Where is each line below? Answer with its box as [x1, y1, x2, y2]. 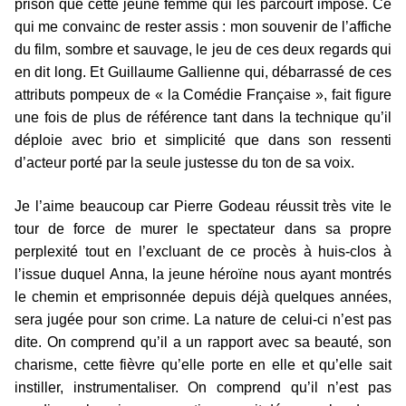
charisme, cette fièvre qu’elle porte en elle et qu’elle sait [14, 356, 391, 372]
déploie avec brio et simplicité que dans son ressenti [14, 131, 391, 148]
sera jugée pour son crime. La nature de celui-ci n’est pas [14, 311, 391, 327]
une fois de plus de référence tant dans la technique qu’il [14, 109, 391, 125]
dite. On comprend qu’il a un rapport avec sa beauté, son [14, 333, 391, 350]
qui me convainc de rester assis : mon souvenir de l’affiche [14, 18, 391, 34]
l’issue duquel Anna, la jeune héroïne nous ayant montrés [14, 266, 391, 282]
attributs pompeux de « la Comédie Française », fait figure [14, 86, 391, 102]
